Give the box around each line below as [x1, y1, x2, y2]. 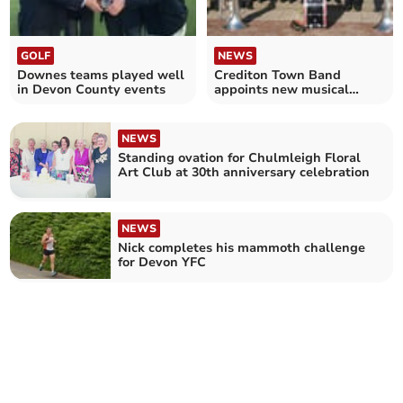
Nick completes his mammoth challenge [118, 238, 366, 256]
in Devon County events [17, 80, 166, 98]
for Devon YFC [118, 253, 207, 271]
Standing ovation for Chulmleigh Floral [118, 148, 362, 166]
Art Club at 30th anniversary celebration [118, 163, 371, 181]
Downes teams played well [17, 66, 185, 84]
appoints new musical [214, 80, 349, 98]
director [214, 94, 263, 112]
